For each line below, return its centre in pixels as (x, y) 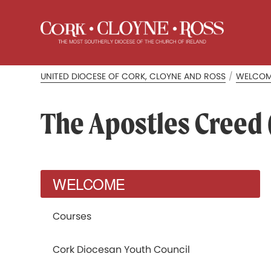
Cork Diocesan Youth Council (122, 250)
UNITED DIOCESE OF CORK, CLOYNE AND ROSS (133, 76)
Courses (72, 216)
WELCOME (89, 184)
